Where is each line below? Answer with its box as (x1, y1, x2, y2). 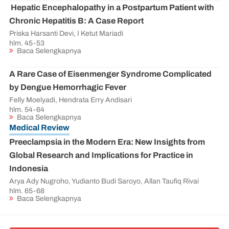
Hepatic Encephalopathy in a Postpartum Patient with (9, 1, 214, 14)
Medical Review (9, 121, 70, 134)
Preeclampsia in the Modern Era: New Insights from (9, 135, 205, 148)
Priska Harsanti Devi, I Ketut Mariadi (9, 28, 123, 39)
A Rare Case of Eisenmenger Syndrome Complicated (9, 67, 212, 80)
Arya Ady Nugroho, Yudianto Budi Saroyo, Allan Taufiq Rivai (9, 176, 199, 187)
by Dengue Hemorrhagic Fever (9, 81, 126, 94)
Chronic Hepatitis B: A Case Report (9, 14, 145, 27)
